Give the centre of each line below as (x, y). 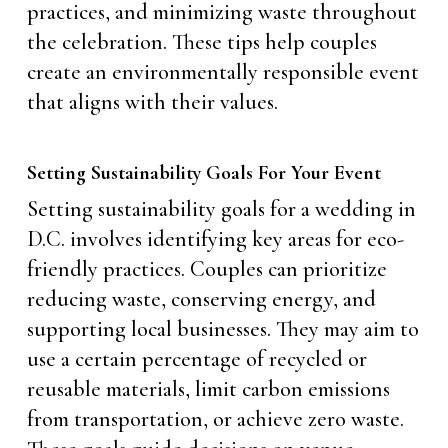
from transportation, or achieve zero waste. (215, 419)
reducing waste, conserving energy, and (201, 299)
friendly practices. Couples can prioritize (206, 269)
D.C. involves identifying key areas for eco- (215, 239)
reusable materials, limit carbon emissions (208, 389)
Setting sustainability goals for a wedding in (221, 209)
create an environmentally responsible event (222, 72)
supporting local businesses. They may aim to (222, 329)
